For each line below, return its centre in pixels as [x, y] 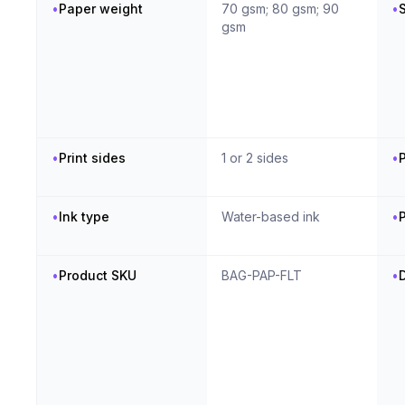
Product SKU [98, 276]
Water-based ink [270, 217]
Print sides [92, 158]
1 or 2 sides [254, 158]
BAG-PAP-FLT [261, 276]
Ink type [84, 217]
